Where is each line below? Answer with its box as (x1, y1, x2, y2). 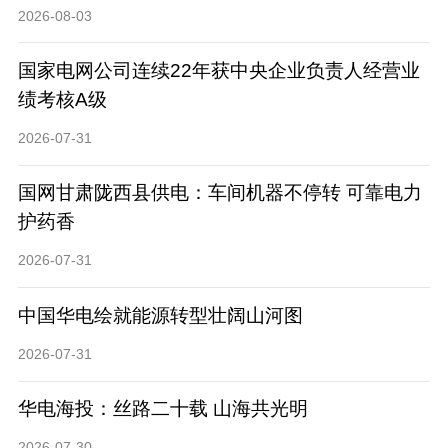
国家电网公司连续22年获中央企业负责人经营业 (17, 59, 420, 81)
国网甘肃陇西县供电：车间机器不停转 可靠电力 (17, 182, 422, 204)
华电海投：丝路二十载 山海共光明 (17, 398, 308, 420)
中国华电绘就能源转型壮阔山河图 (17, 304, 303, 326)
